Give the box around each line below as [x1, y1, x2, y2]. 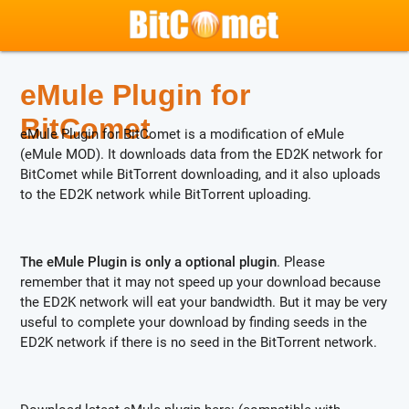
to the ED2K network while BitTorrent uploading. [20, 186, 312, 203]
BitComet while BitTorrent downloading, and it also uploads [20, 166, 382, 183]
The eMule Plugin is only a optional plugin [20, 254, 278, 270]
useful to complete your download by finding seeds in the [20, 314, 368, 330]
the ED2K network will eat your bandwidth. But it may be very [20, 294, 388, 310]
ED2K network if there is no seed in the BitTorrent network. [20, 334, 378, 351]
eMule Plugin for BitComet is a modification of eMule [20, 126, 345, 142]
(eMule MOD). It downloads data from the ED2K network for [20, 146, 383, 163]
